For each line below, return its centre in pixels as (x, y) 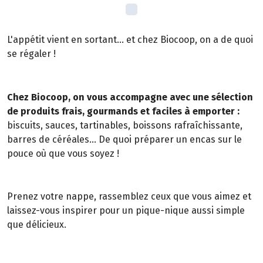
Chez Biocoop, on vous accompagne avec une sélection (130, 97)
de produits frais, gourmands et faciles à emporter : (123, 111)
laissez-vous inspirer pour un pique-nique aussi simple (126, 211)
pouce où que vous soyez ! (63, 153)
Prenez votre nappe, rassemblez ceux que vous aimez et (129, 197)
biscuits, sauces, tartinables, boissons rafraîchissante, (125, 125)
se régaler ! (31, 54)
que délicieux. (37, 225)
